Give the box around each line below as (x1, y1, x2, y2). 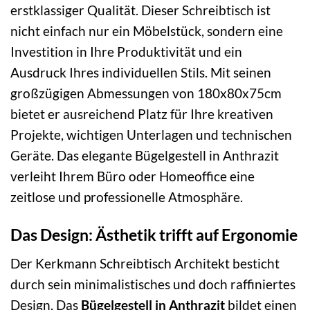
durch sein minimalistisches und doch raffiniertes (10, 275, 295, 292)
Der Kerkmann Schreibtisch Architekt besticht (10, 255, 280, 271)
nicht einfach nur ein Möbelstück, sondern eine (10, 23, 283, 39)
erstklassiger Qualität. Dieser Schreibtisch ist (10, 2, 271, 19)
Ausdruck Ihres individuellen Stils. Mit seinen (10, 64, 271, 81)
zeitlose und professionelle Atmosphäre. (10, 189, 243, 206)
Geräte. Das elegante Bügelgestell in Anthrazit (10, 147, 279, 164)
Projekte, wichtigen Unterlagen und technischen (10, 127, 292, 143)
